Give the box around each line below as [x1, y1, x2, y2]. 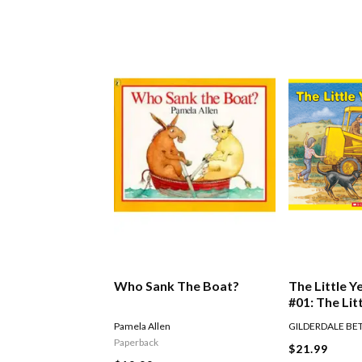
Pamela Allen [114, 320, 171, 333]
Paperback [114, 336, 159, 349]
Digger [288, 310, 330, 326]
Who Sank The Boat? [114, 278, 240, 294]
